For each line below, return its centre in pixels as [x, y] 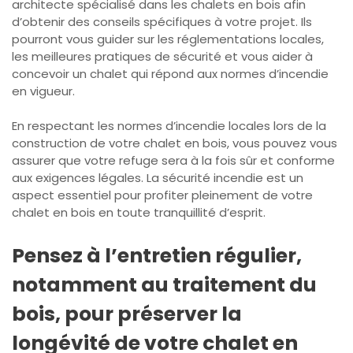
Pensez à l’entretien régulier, [157, 256]
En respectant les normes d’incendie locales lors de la [169, 126]
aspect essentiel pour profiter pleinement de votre [162, 195]
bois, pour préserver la [127, 314]
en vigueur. [43, 91]
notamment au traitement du [164, 285]
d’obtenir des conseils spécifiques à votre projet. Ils [162, 21]
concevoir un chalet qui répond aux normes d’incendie [170, 73]
